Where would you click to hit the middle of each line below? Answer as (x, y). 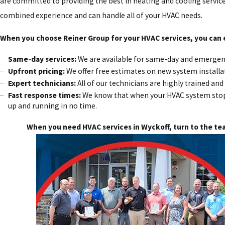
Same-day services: (42, 59)
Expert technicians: (42, 83)
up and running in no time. (52, 105)
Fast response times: (44, 95)
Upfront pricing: (36, 71)
